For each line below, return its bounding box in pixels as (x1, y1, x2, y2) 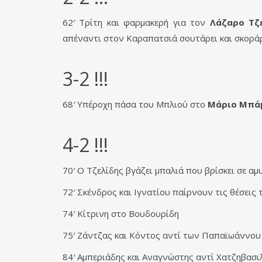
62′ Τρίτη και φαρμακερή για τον (63, 16, 210, 28)
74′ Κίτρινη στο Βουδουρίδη (63, 207, 179, 219)
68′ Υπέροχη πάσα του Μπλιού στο (63, 98, 208, 110)
